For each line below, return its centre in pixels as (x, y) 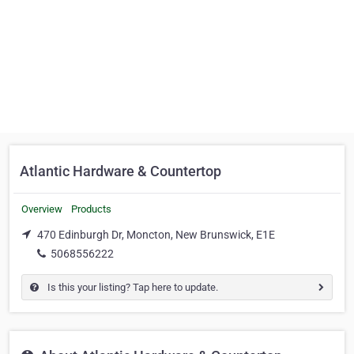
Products (91, 209)
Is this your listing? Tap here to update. (132, 287)
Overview (42, 209)
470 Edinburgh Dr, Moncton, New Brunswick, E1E (156, 235)
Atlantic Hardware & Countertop (121, 171)
